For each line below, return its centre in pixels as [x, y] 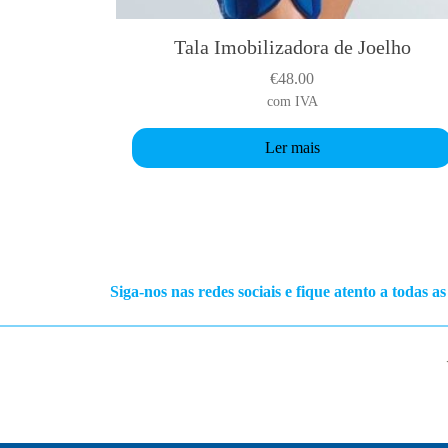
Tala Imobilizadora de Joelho [292, 46]
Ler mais [292, 147]
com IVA [292, 101]
